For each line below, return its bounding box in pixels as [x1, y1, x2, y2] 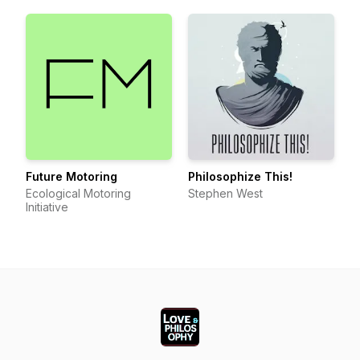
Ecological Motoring [26, 186, 131, 200]
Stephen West [188, 186, 263, 200]
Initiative [26, 200, 68, 214]
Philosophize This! [188, 170, 292, 183]
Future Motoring [26, 170, 117, 183]
